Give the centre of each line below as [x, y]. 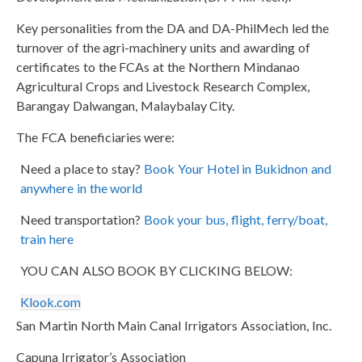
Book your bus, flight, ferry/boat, [235, 219]
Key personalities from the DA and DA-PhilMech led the [173, 27]
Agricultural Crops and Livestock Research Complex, [163, 86]
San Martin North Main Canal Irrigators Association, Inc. [174, 325]
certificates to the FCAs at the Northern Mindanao [158, 66]
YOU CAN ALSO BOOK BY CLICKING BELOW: [156, 270]
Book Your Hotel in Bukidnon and [238, 168]
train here [47, 238]
